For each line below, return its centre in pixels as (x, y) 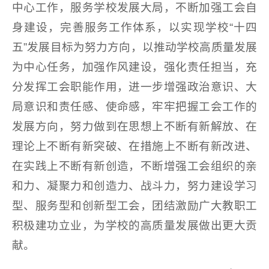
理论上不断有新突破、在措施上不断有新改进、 (134, 147)
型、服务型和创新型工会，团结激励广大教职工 (134, 206)
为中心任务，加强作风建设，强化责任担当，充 (134, 67)
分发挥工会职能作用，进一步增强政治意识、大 (134, 87)
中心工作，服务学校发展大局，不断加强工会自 (134, 8)
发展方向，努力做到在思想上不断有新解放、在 (134, 127)
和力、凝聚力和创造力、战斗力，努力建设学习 (134, 186)
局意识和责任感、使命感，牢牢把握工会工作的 (134, 107)
